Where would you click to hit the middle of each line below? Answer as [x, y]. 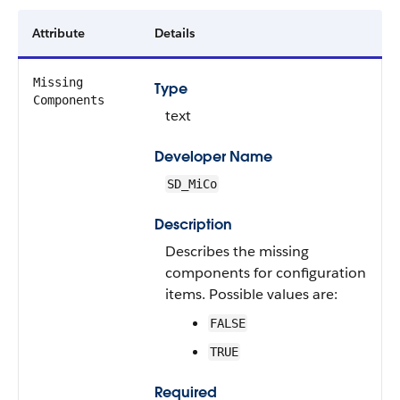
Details [175, 33]
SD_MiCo [192, 184]
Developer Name [213, 157]
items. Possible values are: [251, 294]
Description [193, 225]
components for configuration [266, 273]
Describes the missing [237, 251]
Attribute [58, 33]
